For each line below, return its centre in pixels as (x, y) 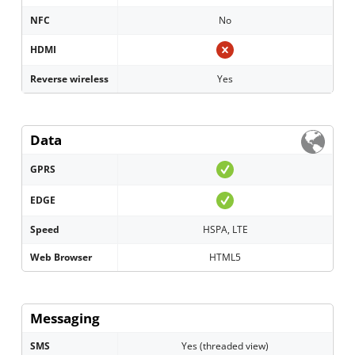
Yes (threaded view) (225, 346)
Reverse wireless (70, 79)
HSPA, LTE (225, 230)
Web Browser (61, 258)
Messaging (65, 319)
